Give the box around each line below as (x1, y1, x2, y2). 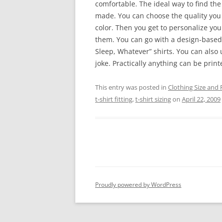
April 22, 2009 (182, 95, 221, 104)
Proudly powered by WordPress (95, 180, 181, 189)
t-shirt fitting (95, 95, 132, 104)
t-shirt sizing (135, 95, 171, 104)
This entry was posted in (95, 83, 168, 92)
